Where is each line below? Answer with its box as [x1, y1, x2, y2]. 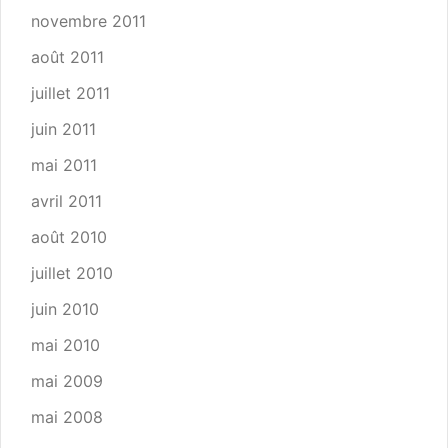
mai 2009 [31, 371, 103, 391]
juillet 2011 [31, 83, 110, 103]
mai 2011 [31, 155, 97, 175]
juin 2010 [31, 299, 99, 319]
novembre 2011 [31, 11, 146, 31]
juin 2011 [31, 119, 96, 139]
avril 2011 [31, 191, 102, 211]
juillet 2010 [31, 263, 113, 283]
